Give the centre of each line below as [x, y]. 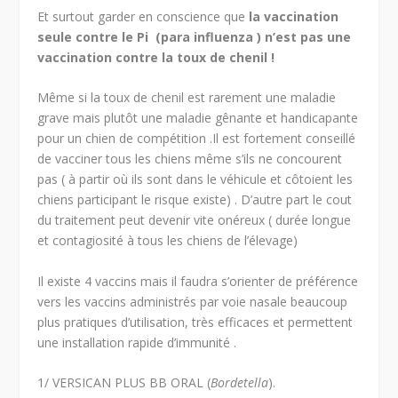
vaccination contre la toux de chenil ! [156, 57]
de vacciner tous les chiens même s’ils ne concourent [190, 159]
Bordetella [240, 383]
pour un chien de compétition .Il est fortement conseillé [197, 139]
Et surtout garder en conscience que [143, 16]
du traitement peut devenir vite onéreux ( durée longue [195, 220]
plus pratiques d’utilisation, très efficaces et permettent [195, 322]
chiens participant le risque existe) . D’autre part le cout [195, 200]
